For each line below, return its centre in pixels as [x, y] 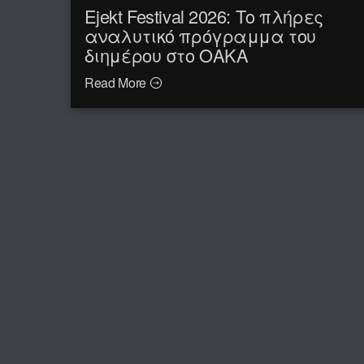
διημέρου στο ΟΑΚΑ [166, 55]
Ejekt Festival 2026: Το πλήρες [204, 16]
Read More [117, 83]
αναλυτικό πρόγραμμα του [200, 36]
